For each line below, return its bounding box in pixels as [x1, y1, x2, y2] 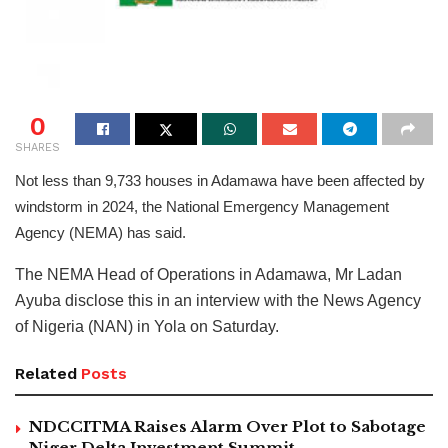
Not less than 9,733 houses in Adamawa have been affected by [15, 171, 425, 189]
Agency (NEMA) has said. [15, 223, 186, 241]
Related [15, 363, 77, 383]
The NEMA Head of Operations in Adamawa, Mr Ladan [15, 265, 402, 283]
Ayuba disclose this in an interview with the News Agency [15, 291, 421, 309]
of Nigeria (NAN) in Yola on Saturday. [15, 317, 279, 335]
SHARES [15, 140, 60, 154]
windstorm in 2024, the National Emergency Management [15, 197, 389, 215]
